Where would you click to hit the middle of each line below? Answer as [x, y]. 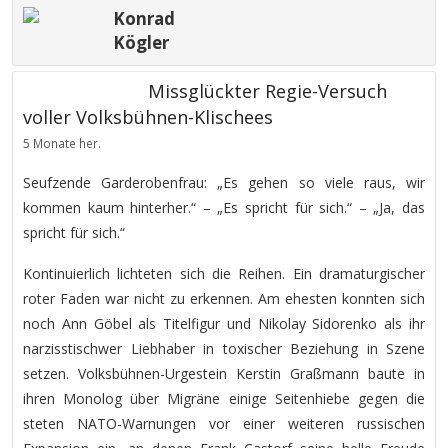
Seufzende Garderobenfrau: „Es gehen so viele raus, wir [224, 182]
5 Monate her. [62, 143]
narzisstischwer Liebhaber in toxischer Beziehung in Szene [224, 348]
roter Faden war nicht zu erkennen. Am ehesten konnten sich [224, 298]
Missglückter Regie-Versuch [267, 91]
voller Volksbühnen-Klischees [148, 117]
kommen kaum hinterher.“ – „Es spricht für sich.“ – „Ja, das [224, 207]
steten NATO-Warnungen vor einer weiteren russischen [224, 423]
